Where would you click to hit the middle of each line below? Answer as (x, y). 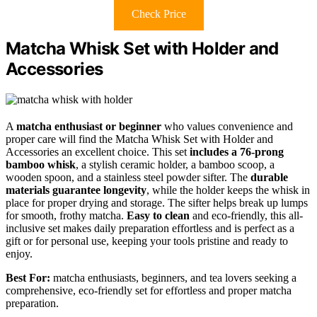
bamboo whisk (41, 165)
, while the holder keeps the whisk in (228, 190)
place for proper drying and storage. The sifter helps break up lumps (157, 203)
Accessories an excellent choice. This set (98, 152)
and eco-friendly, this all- (246, 216)
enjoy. (19, 254)
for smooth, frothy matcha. (66, 216)
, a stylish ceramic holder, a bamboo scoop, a (175, 165)
